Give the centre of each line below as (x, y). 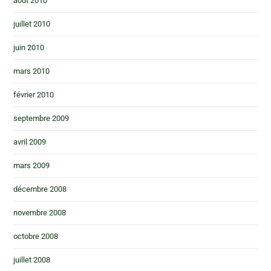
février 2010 (34, 95)
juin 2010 (29, 47)
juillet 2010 (32, 24)
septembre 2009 (41, 118)
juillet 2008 (32, 260)
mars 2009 (32, 165)
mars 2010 (32, 71)
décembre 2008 (40, 189)
